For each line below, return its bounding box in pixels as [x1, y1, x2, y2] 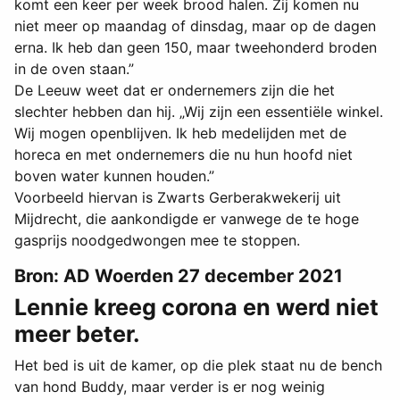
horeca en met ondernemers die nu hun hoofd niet [14, 146, 353, 164]
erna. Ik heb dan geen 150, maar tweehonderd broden [14, 38, 377, 57]
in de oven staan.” [14, 60, 134, 79]
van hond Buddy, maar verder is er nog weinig [14, 378, 325, 396]
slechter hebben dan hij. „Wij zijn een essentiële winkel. [14, 103, 383, 121]
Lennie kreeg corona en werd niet [14, 294, 379, 321]
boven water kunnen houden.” [14, 167, 214, 186]
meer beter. [14, 321, 140, 348]
